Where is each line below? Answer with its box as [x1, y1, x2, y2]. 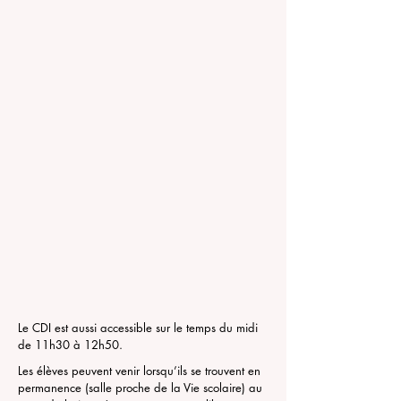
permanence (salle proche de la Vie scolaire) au [18, 380, 262, 396]
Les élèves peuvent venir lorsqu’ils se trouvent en [18, 363, 260, 379]
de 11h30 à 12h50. [18, 337, 123, 353]
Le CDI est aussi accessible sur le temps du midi [18, 320, 258, 336]
